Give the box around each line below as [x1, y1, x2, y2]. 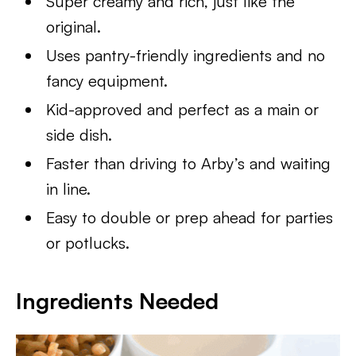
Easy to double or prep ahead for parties [46, 207, 334, 227]
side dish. [46, 125, 113, 145]
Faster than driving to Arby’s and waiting [46, 153, 331, 173]
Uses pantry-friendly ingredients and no [46, 45, 326, 65]
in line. [46, 179, 91, 199]
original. [46, 17, 102, 37]
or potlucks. [46, 233, 130, 253]
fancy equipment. [46, 71, 168, 91]
